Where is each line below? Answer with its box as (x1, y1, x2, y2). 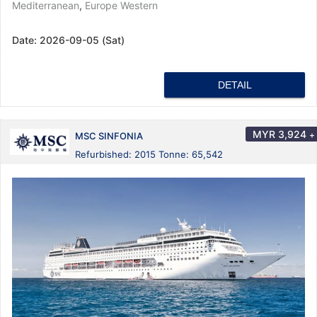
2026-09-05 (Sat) (40, 33, 125, 46)
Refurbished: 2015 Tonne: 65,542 (75, 148, 223, 160)
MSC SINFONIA (75, 129, 143, 142)
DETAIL (217, 79, 252, 91)
